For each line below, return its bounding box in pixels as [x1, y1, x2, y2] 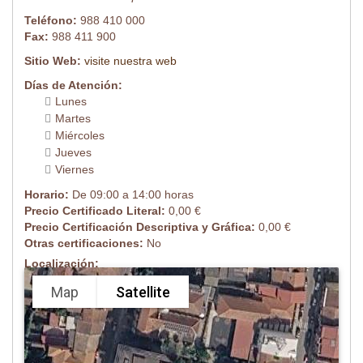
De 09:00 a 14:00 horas [72, 188, 194, 202]
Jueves [55, 146, 92, 160]
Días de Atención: [24, 79, 122, 92]
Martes [55, 112, 91, 126]
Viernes [55, 163, 94, 177]
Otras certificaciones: [24, 237, 147, 250]
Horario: [24, 188, 72, 202]
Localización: [24, 257, 99, 271]
